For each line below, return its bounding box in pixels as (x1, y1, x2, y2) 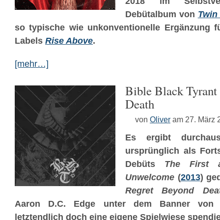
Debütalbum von (125, 9, 198, 19)
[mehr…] (15, 59, 49, 69)
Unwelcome (125, 172, 174, 182)
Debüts (125, 159, 165, 169)
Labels (15, 36, 45, 46)
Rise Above (45, 36, 93, 46)
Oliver (150, 115, 170, 124)
